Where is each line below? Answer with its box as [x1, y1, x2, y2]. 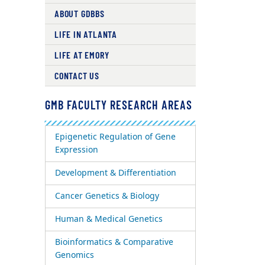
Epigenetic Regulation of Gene [54, 131, 176, 143]
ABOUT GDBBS [54, 8, 105, 19]
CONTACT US [54, 70, 99, 81]
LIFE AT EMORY [54, 49, 109, 60]
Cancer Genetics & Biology [54, 190, 159, 202]
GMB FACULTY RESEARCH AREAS [44, 98, 192, 112]
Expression [54, 144, 98, 156]
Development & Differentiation [54, 167, 176, 179]
